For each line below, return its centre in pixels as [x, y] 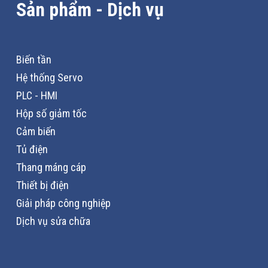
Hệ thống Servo [50, 77]
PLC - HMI [37, 95]
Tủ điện [32, 149]
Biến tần [34, 59]
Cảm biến [36, 131]
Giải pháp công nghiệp [64, 203]
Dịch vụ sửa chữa [54, 221]
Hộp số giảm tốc [52, 113]
